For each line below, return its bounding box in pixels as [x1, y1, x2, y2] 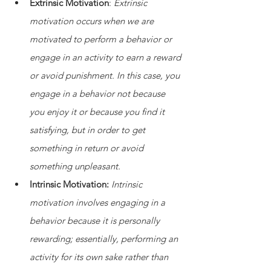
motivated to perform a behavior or [30, 33, 174, 45]
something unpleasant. [30, 160, 120, 172]
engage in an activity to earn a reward [30, 51, 183, 63]
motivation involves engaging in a [30, 196, 168, 208]
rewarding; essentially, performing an [30, 232, 180, 244]
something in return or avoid [30, 142, 146, 154]
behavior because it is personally [30, 214, 162, 226]
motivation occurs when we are [30, 15, 156, 27]
